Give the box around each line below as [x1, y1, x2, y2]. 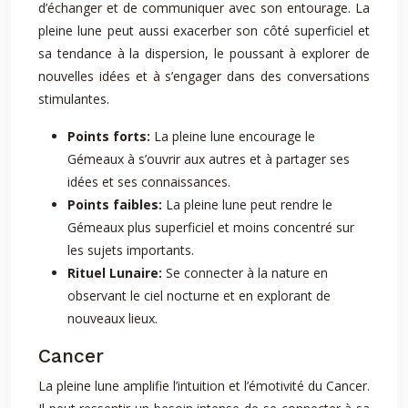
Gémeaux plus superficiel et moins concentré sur [67, 219, 354, 236]
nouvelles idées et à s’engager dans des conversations [38, 67, 370, 85]
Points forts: [67, 127, 154, 145]
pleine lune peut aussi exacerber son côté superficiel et [38, 22, 370, 39]
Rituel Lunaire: [67, 264, 166, 281]
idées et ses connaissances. [67, 173, 230, 190]
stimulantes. [38, 90, 109, 107]
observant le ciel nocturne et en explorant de [67, 287, 331, 304]
